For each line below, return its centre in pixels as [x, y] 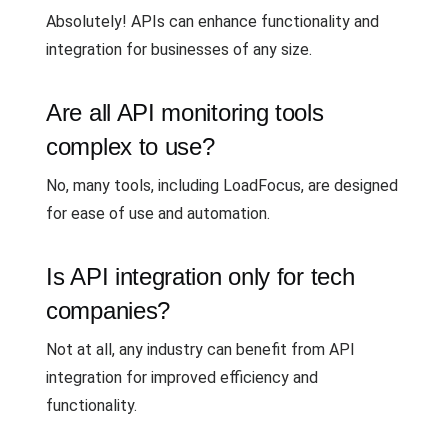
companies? [108, 310]
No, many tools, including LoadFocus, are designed [222, 185]
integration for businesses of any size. [179, 49]
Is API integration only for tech [200, 276]
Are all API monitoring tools [185, 112]
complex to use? [130, 146]
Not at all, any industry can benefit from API [200, 349]
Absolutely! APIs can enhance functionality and [212, 21]
